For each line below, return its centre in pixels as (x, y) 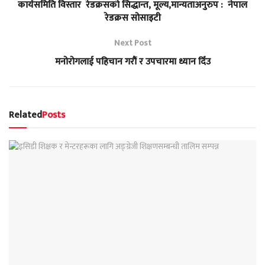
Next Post (132, 43)
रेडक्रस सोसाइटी (132, 18)
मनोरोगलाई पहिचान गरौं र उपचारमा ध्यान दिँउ (132, 62)
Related (25, 115)
